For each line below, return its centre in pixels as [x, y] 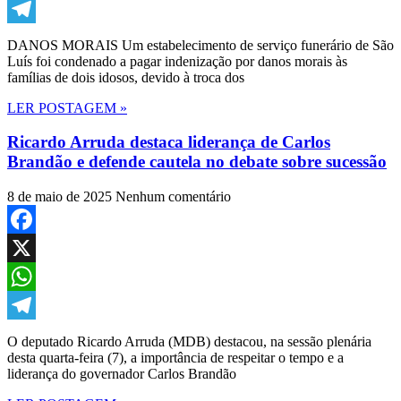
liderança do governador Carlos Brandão [122, 374]
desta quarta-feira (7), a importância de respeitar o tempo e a [175, 358]
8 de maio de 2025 [61, 197]
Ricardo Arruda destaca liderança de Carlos [169, 142]
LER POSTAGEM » [67, 107]
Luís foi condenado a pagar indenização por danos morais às [177, 61]
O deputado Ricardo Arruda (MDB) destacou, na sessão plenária [189, 342]
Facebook [35, 248]
